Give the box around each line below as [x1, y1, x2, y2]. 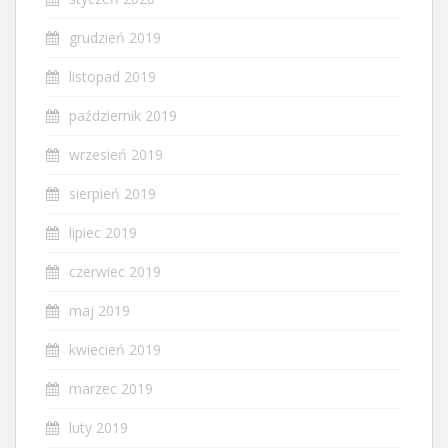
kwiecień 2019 [69, 339, 161, 359]
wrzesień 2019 [69, 144, 163, 164]
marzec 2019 [69, 378, 153, 398]
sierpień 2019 [69, 183, 156, 203]
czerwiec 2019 [69, 261, 161, 281]
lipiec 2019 [69, 222, 137, 242]
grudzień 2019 [69, 27, 161, 47]
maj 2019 [69, 300, 130, 320]
